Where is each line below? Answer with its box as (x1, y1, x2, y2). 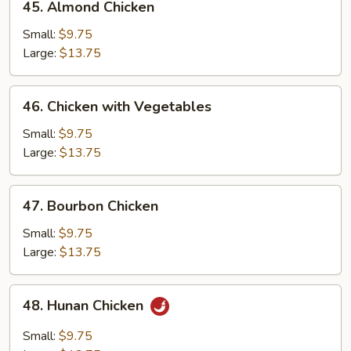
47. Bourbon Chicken (23, 196, 158, 215)
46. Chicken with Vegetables (23, 96, 212, 116)
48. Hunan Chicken (23, 295, 147, 315)
